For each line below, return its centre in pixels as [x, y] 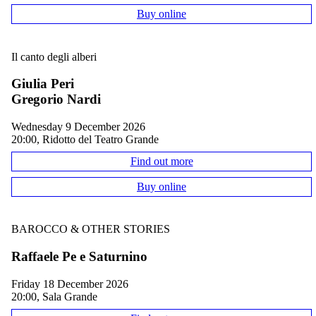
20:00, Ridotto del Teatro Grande [85, 140]
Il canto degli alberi [54, 56]
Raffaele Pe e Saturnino [79, 257]
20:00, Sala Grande [54, 296]
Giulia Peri [43, 84]
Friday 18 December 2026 [73, 284]
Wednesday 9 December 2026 [83, 127]
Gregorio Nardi [56, 99]
